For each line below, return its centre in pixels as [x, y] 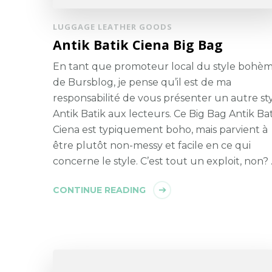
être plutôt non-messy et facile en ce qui [152, 146]
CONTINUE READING [99, 190]
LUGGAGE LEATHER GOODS [113, 27]
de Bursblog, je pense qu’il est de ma [142, 83]
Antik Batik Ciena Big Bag [138, 45]
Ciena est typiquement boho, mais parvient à [160, 130]
